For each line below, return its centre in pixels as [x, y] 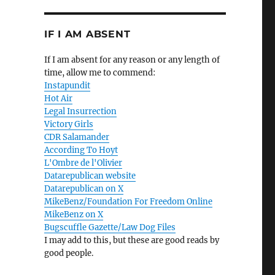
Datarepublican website [90, 176]
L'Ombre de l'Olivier [83, 163]
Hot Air [58, 99]
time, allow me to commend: [99, 73]
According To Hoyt [81, 150]
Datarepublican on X [83, 189]
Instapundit [67, 86]
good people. [68, 254]
